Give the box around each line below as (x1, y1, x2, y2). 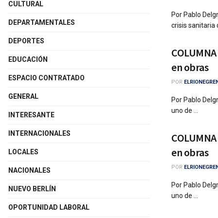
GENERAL (8, 92, 38, 100)
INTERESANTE (8, 111, 54, 119)
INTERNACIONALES (8, 129, 71, 137)
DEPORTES (8, 37, 44, 45)
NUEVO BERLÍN (8, 185, 56, 193)
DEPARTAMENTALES (8, 18, 75, 26)
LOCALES (8, 148, 38, 156)
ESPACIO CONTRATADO (8, 74, 85, 82)
